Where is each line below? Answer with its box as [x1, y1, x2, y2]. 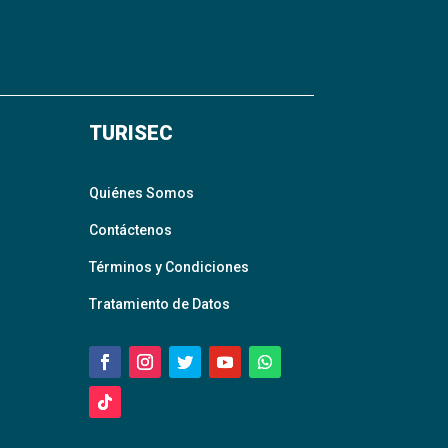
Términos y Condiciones [89, 259, 250, 276]
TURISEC [89, 120, 174, 145]
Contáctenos [89, 222, 173, 239]
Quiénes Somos [89, 185, 195, 202]
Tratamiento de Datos [89, 296, 231, 313]
